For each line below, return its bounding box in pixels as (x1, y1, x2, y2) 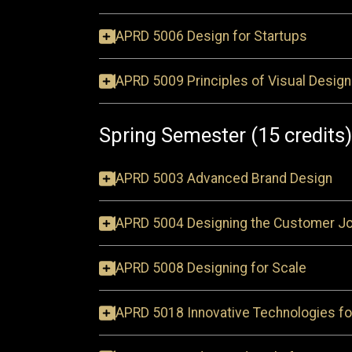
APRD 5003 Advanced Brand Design (115, 170, 332, 186)
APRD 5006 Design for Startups (115, 28, 307, 44)
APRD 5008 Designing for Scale (115, 260, 306, 276)
